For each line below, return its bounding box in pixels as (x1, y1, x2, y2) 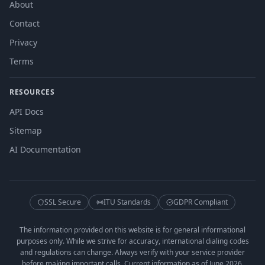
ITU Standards (104, 197, 151, 207)
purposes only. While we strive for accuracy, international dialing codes (16, 236, 249, 246)
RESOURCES (9, 87, 55, 97)
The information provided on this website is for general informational (20, 225, 245, 235)
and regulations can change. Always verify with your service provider (20, 247, 245, 257)
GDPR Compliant (173, 197, 228, 207)
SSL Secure (44, 197, 81, 207)
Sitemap (9, 125, 42, 136)
